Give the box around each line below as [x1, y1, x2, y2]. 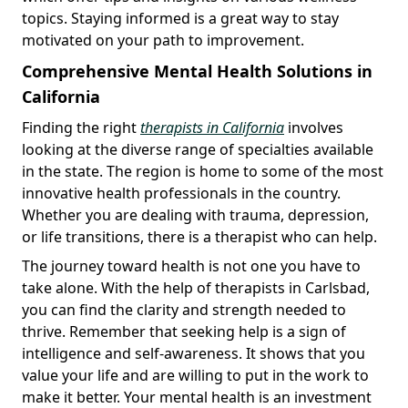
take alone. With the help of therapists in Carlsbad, [22, 277, 370, 298]
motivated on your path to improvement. [22, 29, 304, 50]
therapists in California [140, 117, 284, 138]
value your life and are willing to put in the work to [22, 364, 369, 385]
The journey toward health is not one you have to [22, 255, 361, 276]
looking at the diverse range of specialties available [22, 138, 373, 159]
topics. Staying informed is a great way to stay [22, 7, 339, 28]
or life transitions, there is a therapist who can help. [22, 226, 377, 247]
